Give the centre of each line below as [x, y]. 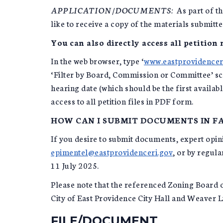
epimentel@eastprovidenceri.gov [112, 152]
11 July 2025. [75, 165]
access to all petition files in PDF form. [123, 101]
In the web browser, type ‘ [97, 61]
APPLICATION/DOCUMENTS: [113, 10]
